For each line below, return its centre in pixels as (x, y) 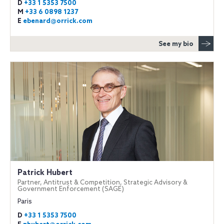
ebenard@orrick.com (58, 21)
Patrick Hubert (45, 173)
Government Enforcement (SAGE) (71, 189)
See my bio (176, 44)
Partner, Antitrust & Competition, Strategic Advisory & (102, 182)
